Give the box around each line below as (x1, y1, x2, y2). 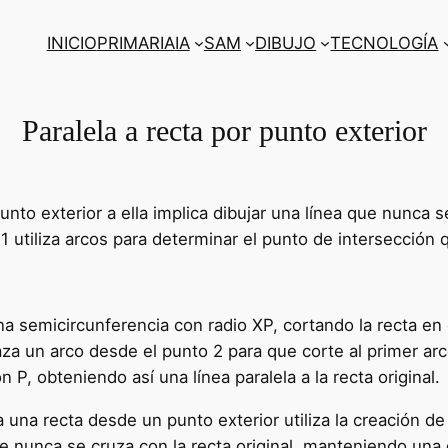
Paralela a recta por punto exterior (21, 114, 427, 147)
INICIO (46, 33, 97, 53)
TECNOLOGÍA (330, 33, 439, 53)
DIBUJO (255, 33, 317, 53)
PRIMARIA (96, 33, 175, 53)
